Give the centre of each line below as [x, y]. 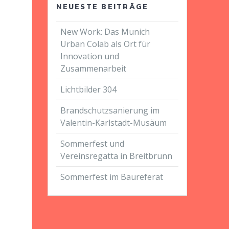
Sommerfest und [93, 143]
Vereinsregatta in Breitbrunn [117, 156]
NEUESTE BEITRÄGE [102, 6]
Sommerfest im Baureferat [112, 177]
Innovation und [90, 56]
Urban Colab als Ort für [106, 44]
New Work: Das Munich [105, 31]
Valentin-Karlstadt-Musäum [115, 122]
